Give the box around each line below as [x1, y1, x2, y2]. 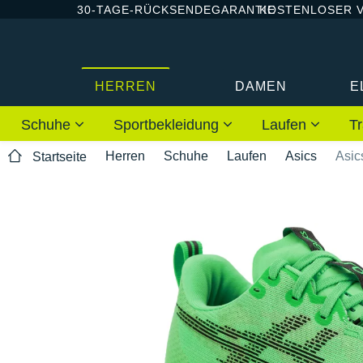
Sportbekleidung [113, 116, 223, 133]
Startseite [32, 150, 87, 164]
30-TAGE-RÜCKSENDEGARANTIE [77, 2, 275, 16]
